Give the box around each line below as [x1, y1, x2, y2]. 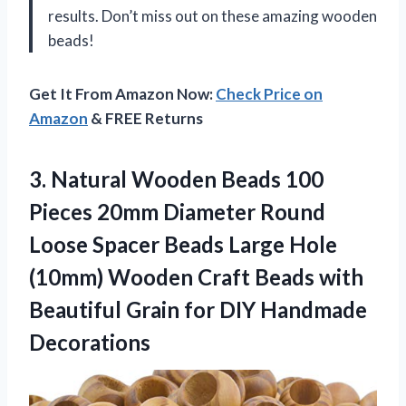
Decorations [29, 328, 150, 355]
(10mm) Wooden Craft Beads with [29, 263, 363, 290]
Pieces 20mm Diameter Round [29, 198, 325, 225]
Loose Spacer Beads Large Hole [29, 230, 337, 257]
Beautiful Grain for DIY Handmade [29, 295, 367, 323]
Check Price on [216, 83, 323, 103]
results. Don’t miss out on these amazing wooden [48, 5, 377, 25]
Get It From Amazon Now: [29, 83, 216, 103]
